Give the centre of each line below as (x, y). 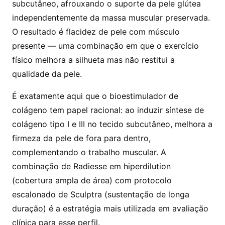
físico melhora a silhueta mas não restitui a (93, 60)
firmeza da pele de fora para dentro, (81, 138)
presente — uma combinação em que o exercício (105, 46)
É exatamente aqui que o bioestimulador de (95, 96)
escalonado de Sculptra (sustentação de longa (101, 195)
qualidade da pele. (47, 74)
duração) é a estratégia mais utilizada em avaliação (110, 209)
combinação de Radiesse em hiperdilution (91, 166)
